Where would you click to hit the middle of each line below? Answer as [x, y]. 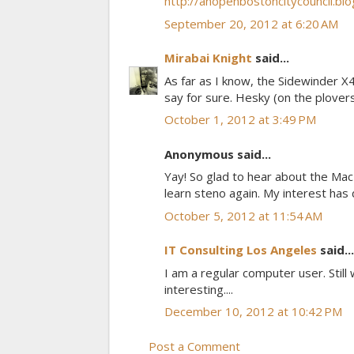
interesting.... [199, 289]
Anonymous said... [218, 154]
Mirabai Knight [208, 58]
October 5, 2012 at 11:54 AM [243, 215]
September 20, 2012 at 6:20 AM [251, 23]
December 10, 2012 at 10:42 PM [253, 312]
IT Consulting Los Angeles [241, 250]
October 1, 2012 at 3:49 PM [240, 120]
